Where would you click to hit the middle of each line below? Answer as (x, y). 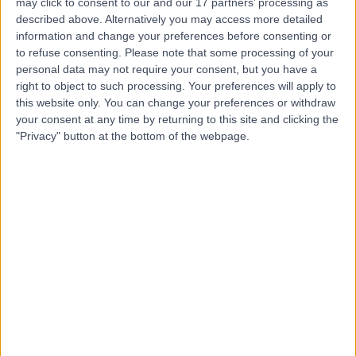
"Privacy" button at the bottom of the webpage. (133, 135)
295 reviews (173, 337)
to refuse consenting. (69, 52)
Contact (178, 177)
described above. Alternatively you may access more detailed (169, 19)
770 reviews (172, 93)
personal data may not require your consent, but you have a (166, 69)
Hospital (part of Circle (200, 259)
